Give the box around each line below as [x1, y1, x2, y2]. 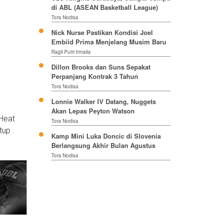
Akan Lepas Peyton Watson [51, 106, 135, 116]
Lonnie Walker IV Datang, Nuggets [51, 97, 156, 107]
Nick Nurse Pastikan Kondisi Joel [51, 28, 153, 37]
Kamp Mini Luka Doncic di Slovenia [51, 131, 161, 141]
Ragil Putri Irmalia [51, 48, 91, 56]
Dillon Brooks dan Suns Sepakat [51, 62, 150, 72]
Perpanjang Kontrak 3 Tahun [51, 72, 138, 81]
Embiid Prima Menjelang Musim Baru [51, 37, 166, 47]
